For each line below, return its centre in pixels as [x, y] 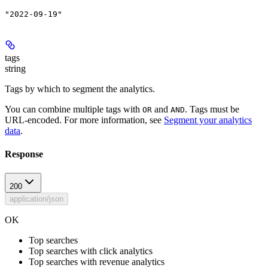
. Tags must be [212, 109]
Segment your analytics [208, 120]
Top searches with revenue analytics [97, 261]
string [15, 69]
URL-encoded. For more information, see [84, 120]
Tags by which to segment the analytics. [80, 89]
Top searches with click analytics [91, 251]
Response [24, 154]
